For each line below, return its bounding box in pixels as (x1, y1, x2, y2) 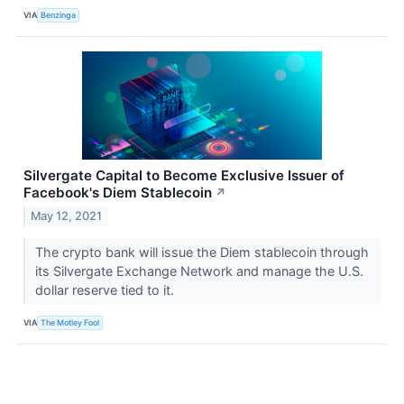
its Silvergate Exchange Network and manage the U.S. (34, 263, 363, 280)
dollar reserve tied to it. (34, 282, 178, 298)
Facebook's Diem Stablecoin (23, 184, 212, 202)
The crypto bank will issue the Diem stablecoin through (34, 244, 369, 261)
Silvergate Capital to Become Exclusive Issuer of (23, 167, 344, 185)
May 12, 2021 (31, 209, 103, 224)
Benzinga (41, 9, 77, 20)
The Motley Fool (41, 317, 100, 327)
